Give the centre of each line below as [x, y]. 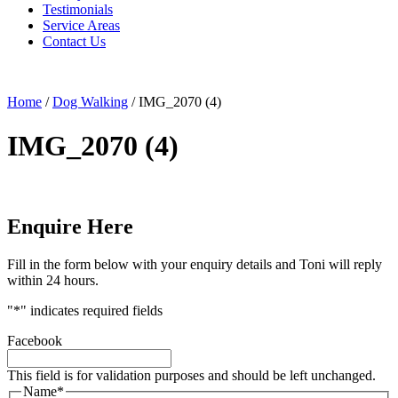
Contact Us [74, 42]
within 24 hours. [53, 281]
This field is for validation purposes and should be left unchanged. [191, 376]
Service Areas [81, 26]
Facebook [35, 341]
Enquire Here [70, 227]
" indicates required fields [92, 311]
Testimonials [78, 10]
